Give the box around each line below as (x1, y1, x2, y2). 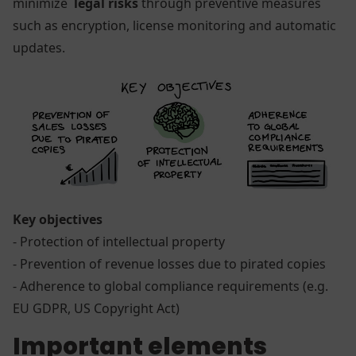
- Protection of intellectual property (13, 232, 231, 250)
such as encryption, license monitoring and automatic (13, 16, 336, 34)
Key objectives (13, 210, 103, 228)
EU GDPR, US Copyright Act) (13, 299, 186, 317)
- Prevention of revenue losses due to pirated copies (13, 254, 332, 273)
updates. (13, 38, 72, 56)
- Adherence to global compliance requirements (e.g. (13, 277, 328, 295)
